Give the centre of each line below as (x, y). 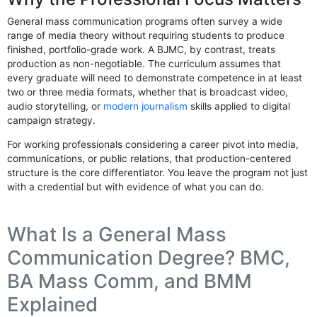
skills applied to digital (239, 106)
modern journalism (146, 106)
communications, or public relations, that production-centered (150, 158)
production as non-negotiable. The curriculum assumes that (144, 63)
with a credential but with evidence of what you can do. (136, 186)
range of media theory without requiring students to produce (146, 35)
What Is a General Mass (117, 234)
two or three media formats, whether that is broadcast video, (148, 92)
